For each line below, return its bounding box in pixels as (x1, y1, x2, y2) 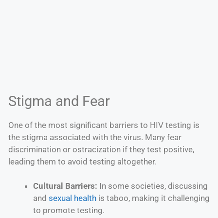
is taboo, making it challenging (96, 193, 210, 203)
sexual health (49, 193, 96, 203)
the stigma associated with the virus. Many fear (8, 132, 182, 142)
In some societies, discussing (97, 181, 208, 191)
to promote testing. (33, 205, 105, 216)
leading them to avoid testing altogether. (8, 156, 157, 166)
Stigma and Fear (8, 92, 110, 109)
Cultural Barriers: (33, 181, 97, 191)
